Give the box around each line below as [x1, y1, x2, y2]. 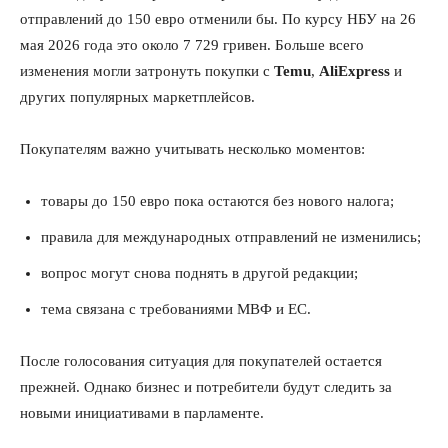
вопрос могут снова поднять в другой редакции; [41, 264, 358, 281]
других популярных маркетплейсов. [20, 88, 255, 105]
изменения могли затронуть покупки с [20, 62, 274, 79]
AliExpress [319, 62, 390, 79]
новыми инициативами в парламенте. [20, 404, 264, 421]
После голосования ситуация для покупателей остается [20, 352, 382, 369]
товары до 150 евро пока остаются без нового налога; [41, 192, 394, 209]
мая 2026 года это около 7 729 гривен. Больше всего [20, 36, 364, 53]
